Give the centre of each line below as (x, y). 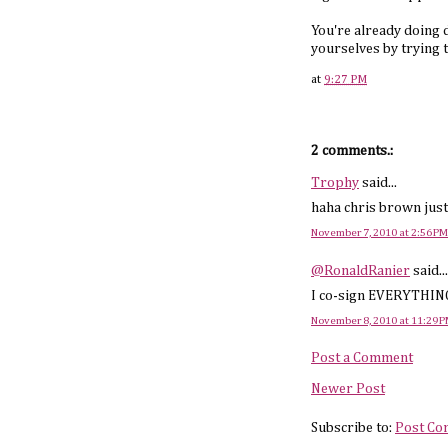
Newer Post (348, 388)
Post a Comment (362, 358)
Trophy (335, 182)
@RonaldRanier (360, 271)
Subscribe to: (353, 427)
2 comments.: (352, 151)
